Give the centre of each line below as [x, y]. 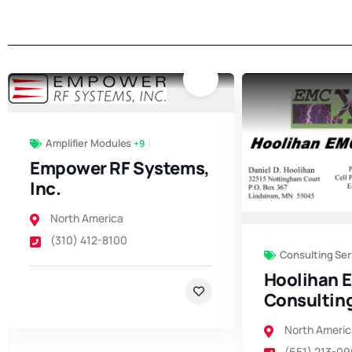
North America [87, 218]
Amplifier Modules [89, 143]
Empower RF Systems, [120, 168]
